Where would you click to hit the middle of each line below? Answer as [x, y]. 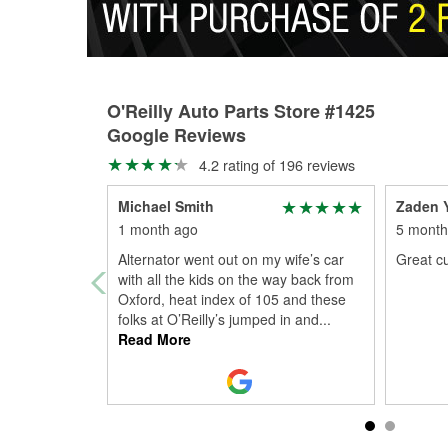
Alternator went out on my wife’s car [231, 259]
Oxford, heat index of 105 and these [232, 299]
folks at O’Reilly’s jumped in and [218, 319]
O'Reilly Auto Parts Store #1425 [241, 111]
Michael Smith [166, 206]
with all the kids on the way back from [236, 279]
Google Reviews [176, 135]
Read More [154, 339]
